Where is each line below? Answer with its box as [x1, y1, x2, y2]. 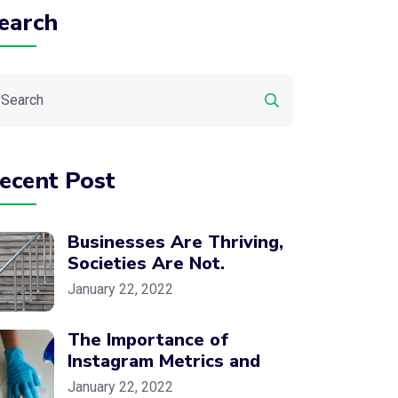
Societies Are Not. [68, 251, 225, 275]
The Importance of [68, 328, 228, 352]
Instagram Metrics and [68, 349, 260, 373]
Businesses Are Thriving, [68, 230, 283, 254]
